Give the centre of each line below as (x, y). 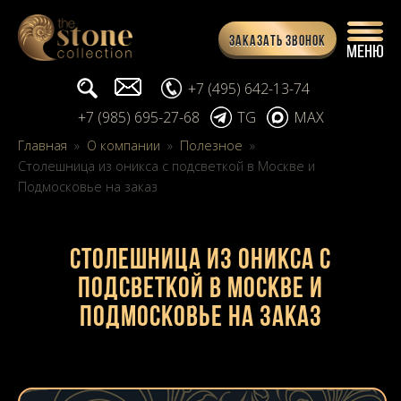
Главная (43, 145)
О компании (124, 145)
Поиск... (128, 88)
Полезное (211, 145)
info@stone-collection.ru (228, 88)
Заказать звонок (277, 42)
